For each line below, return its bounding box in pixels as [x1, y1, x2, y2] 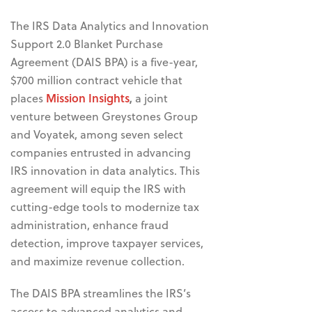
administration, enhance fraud [10, 216, 169, 233]
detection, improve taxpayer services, [10, 234, 203, 251]
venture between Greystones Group [10, 107, 198, 124]
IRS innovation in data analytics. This [10, 162, 200, 178]
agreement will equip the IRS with [10, 180, 186, 196]
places [10, 89, 46, 106]
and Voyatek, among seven [10, 125, 150, 142]
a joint [135, 89, 168, 106]
